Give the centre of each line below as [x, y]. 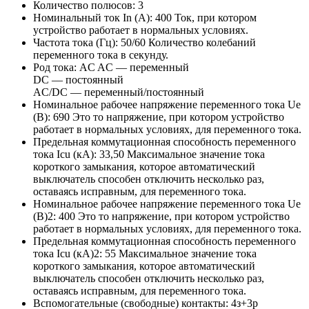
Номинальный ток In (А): [94, 18]
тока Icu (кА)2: [69, 254]
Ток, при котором [216, 18]
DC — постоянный [78, 80]
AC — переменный [143, 68]
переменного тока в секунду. [101, 55]
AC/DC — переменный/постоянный [119, 92]
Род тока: [56, 68]
